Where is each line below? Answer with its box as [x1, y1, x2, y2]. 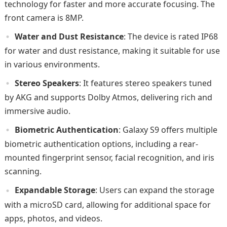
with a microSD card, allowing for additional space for [4, 199, 211, 210]
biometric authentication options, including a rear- [4, 138, 198, 150]
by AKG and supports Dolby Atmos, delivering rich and [4, 92, 212, 103]
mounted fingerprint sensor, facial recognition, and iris [4, 152, 214, 164]
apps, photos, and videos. [4, 212, 102, 224]
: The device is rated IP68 [123, 30, 218, 42]
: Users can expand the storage [95, 184, 214, 196]
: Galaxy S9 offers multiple [118, 124, 217, 136]
